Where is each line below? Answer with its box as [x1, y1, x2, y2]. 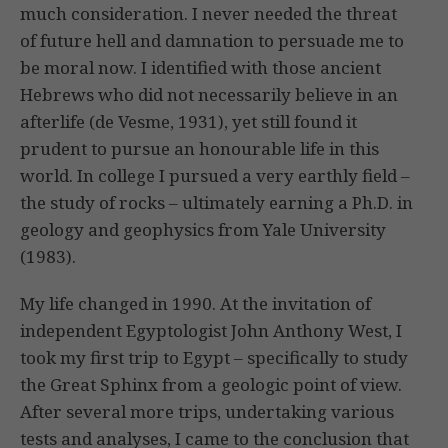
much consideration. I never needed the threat [20, 2, 397, 26]
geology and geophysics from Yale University [20, 218, 386, 242]
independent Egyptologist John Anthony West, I [20, 319, 402, 343]
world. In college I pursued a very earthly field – [20, 164, 410, 188]
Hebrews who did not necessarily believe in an [20, 83, 398, 107]
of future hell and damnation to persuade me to [20, 29, 404, 53]
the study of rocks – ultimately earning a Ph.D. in [20, 191, 413, 215]
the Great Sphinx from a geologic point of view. [20, 373, 402, 397]
